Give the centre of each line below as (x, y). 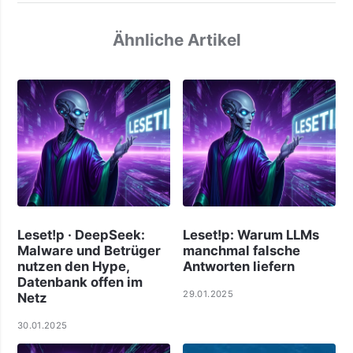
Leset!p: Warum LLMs (251, 234)
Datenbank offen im (80, 282)
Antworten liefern (239, 266)
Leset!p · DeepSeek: (81, 234)
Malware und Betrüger (89, 250)
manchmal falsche (242, 250)
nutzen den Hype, (73, 266)
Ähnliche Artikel (176, 39)
